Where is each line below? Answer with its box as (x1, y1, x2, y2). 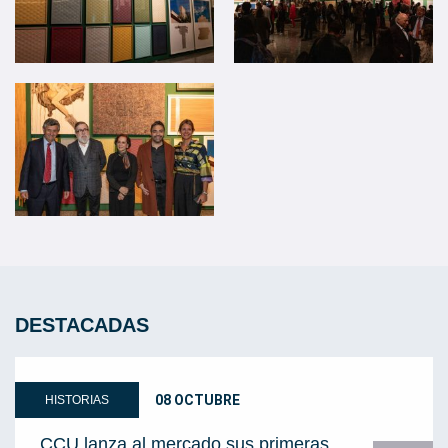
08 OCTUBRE (155, 391, 240, 408)
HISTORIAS (45, 392, 109, 407)
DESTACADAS (15, 313, 149, 336)
